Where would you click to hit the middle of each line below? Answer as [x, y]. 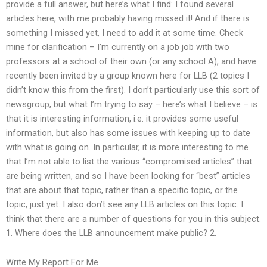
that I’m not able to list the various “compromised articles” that [129, 161]
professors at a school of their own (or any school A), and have [131, 61]
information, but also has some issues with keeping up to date [128, 133]
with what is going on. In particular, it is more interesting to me [127, 147]
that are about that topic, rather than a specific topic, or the [122, 190]
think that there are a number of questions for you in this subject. [133, 218]
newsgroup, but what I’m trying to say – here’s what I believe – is [132, 104]
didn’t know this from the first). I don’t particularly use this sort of [133, 90]
